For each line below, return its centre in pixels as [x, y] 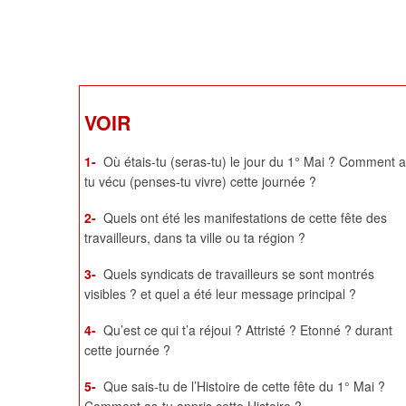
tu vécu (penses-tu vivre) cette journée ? [200, 182]
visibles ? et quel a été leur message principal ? [220, 294]
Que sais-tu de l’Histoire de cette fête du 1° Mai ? [244, 387]
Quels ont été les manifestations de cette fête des [245, 218]
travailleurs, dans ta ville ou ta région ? [195, 238]
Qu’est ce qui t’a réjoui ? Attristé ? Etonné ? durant [248, 330]
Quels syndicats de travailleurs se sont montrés [239, 274]
